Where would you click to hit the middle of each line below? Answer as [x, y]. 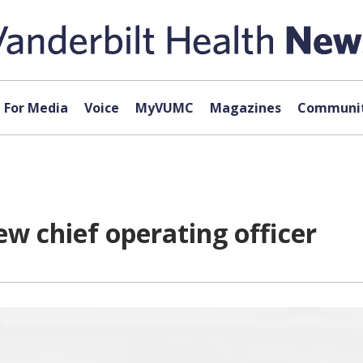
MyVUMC [164, 108]
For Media [36, 108]
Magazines [245, 108]
